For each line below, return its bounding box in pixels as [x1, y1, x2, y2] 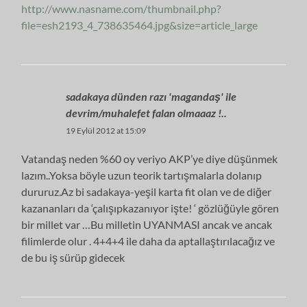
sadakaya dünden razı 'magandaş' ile [66, 89, 237, 103]
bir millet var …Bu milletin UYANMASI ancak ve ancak [21, 217, 273, 231]
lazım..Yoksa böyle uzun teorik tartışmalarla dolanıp [21, 168, 262, 182]
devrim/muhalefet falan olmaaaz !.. [66, 106, 228, 119]
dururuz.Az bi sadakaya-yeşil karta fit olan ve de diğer [21, 184, 272, 198]
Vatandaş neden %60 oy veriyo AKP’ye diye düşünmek [21, 151, 278, 165]
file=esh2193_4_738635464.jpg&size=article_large [21, 18, 258, 32]
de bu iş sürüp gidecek [21, 250, 125, 264]
